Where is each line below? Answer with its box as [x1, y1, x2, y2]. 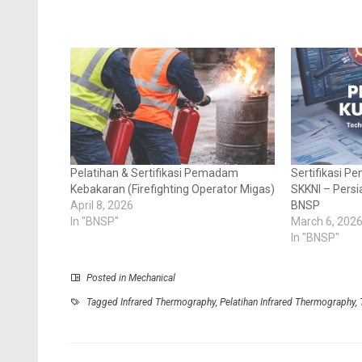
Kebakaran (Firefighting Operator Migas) [70, 182, 275, 196]
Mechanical [128, 271, 175, 284]
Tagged [84, 296, 120, 308]
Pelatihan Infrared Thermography [220, 296, 356, 308]
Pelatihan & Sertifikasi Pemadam [70, 166, 238, 179]
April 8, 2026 [70, 198, 133, 212]
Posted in [84, 271, 128, 284]
